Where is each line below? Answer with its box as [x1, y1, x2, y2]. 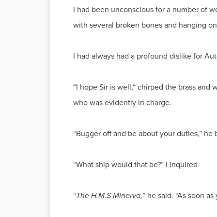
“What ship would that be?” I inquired [73, 159, 198, 170]
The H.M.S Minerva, [76, 190, 142, 201]
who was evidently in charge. [73, 97, 171, 108]
